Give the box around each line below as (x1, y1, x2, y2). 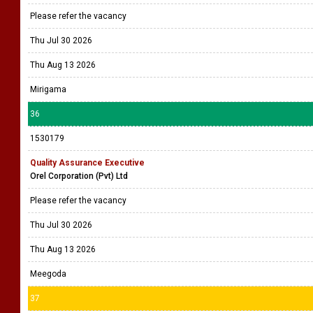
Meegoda (30, 269, 66, 279)
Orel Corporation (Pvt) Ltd (30, 171, 128, 181)
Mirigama (30, 85, 66, 94)
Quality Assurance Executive (30, 158, 145, 168)
